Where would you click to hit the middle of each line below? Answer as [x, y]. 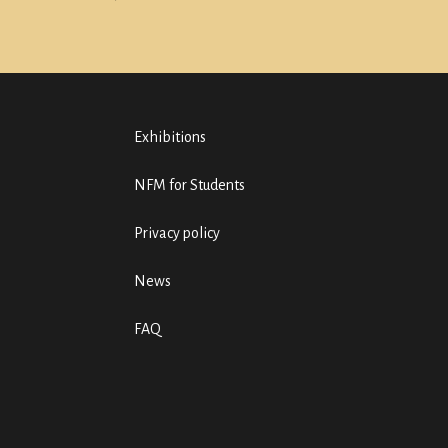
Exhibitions [169, 137]
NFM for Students [189, 185]
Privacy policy [176, 233]
